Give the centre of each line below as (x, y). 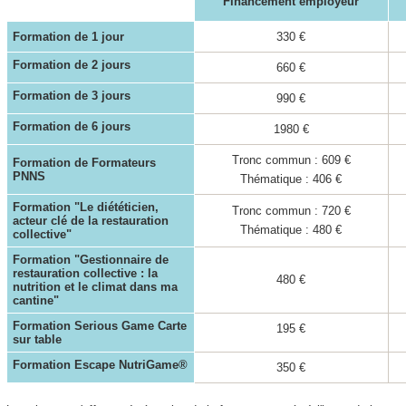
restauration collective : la (85, 273)
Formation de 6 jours (72, 126)
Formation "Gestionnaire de (91, 259)
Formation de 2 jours (72, 64)
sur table (37, 339)
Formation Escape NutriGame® (100, 364)
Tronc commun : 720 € (291, 210)
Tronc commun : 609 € (291, 159)
